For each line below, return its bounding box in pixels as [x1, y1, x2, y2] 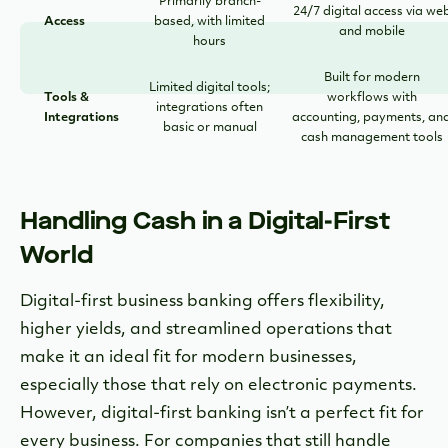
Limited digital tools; [149, 81, 270, 94]
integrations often [156, 101, 263, 114]
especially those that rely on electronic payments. [20, 377, 417, 394]
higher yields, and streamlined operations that [20, 321, 392, 338]
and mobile [338, 25, 405, 38]
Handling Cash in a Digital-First [20, 204, 390, 237]
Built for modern [323, 71, 420, 84]
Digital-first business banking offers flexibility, [20, 293, 385, 310]
